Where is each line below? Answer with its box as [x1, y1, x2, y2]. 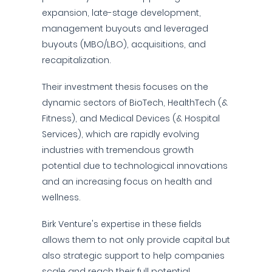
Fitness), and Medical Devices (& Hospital [42, 112, 220, 124]
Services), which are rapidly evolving [42, 128, 199, 140]
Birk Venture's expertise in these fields [42, 218, 202, 230]
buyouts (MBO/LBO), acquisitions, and [42, 38, 206, 50]
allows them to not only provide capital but [42, 234, 230, 246]
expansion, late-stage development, [42, 7, 201, 19]
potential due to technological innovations [42, 160, 228, 172]
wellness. [42, 191, 81, 203]
